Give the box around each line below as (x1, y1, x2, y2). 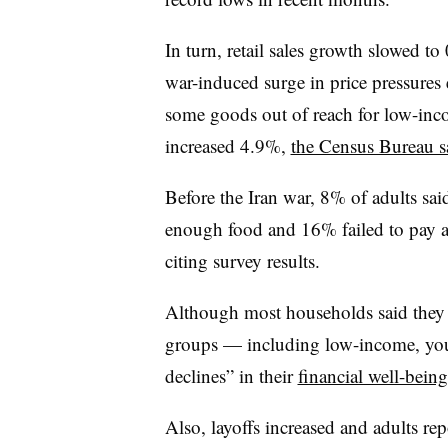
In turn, (164, 36, 227, 62)
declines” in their (164, 362, 298, 388)
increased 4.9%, (164, 132, 291, 158)
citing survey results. (164, 247, 320, 273)
